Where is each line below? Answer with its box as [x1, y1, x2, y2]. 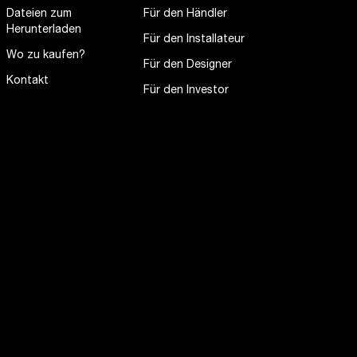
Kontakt [6, 76, 49, 87]
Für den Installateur [143, 34, 245, 45]
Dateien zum [6, 9, 72, 20]
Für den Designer [143, 60, 232, 71]
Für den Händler [143, 9, 227, 20]
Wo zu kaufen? [6, 50, 85, 61]
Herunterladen [6, 25, 81, 36]
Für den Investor [143, 85, 229, 96]
